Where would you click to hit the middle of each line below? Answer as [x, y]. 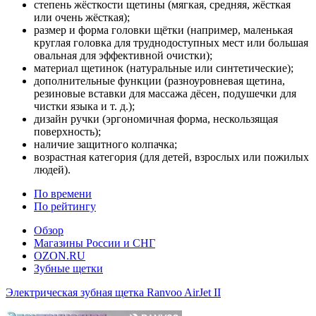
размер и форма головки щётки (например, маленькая [163, 30]
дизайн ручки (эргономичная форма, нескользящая [156, 119]
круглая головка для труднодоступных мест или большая [171, 42]
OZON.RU [60, 255]
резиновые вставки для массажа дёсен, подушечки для [165, 93]
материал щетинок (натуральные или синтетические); [164, 68]
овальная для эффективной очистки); [123, 55]
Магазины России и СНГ [95, 243]
